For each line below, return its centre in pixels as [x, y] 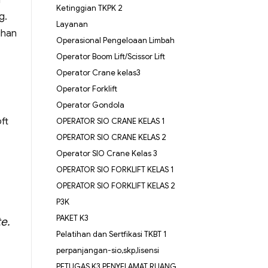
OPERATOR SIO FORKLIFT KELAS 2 [115, 186]
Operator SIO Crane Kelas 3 [106, 154]
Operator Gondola [90, 105]
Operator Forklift [86, 89]
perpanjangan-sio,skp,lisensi [107, 251]
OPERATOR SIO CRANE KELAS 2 [111, 138]
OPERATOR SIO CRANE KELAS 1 [110, 121]
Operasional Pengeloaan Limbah [115, 41]
